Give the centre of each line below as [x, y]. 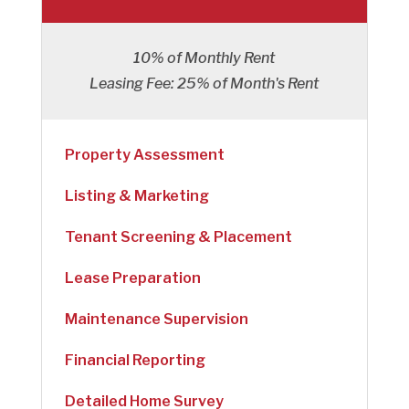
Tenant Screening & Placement [178, 236]
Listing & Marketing [136, 195]
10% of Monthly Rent [204, 58]
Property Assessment [144, 154]
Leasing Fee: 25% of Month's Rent [204, 83]
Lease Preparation [132, 278]
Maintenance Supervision [156, 319]
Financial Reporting [135, 360]
